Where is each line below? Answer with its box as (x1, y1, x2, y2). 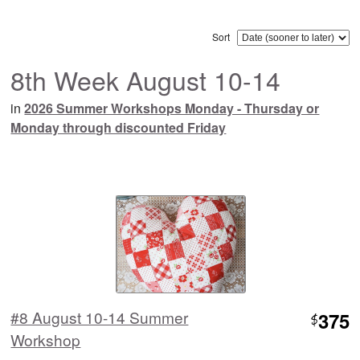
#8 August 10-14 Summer (10, 305, 189, 328)
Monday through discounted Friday (10, 117, 227, 137)
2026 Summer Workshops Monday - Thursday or (24, 98, 320, 117)
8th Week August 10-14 (10, 60, 281, 98)
